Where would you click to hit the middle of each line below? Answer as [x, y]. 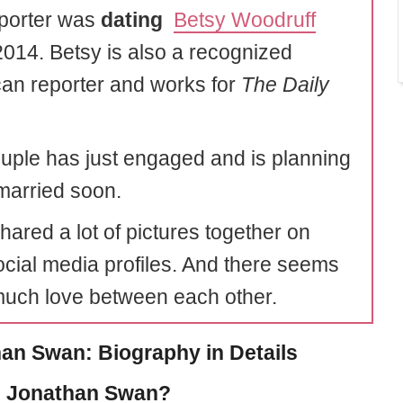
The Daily [285, 85]
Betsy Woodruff [244, 20]
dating [131, 20]
